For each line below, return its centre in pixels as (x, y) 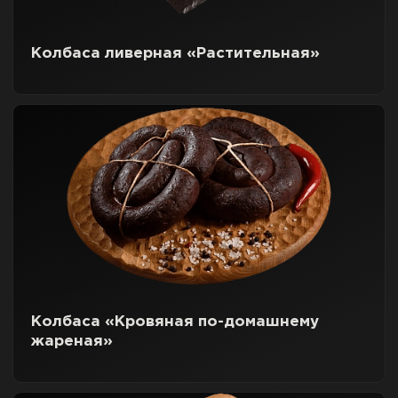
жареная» (72, 342)
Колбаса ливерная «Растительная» (175, 54)
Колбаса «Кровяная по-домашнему (175, 322)
